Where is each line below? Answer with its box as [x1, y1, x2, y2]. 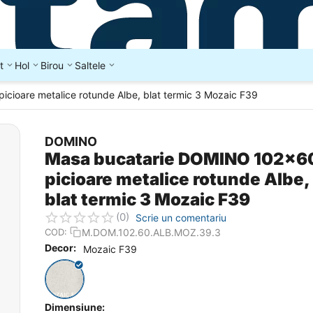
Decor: [45, 242, 76, 254]
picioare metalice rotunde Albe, [45, 169, 310, 189]
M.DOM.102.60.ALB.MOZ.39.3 [82, 226, 221, 238]
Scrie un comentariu [136, 211, 226, 224]
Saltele [75, 59, 105, 71]
